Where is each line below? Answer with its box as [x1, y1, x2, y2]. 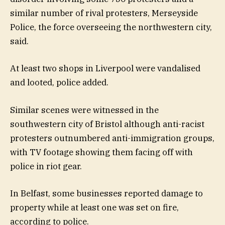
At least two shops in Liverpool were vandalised [10, 63, 200, 74]
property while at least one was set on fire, [10, 201, 179, 213]
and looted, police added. [10, 77, 108, 88]
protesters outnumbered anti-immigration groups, [10, 132, 214, 144]
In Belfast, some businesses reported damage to [10, 187, 203, 199]
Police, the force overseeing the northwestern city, [10, 22, 212, 33]
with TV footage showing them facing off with [10, 146, 193, 158]
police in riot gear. [10, 160, 82, 172]
